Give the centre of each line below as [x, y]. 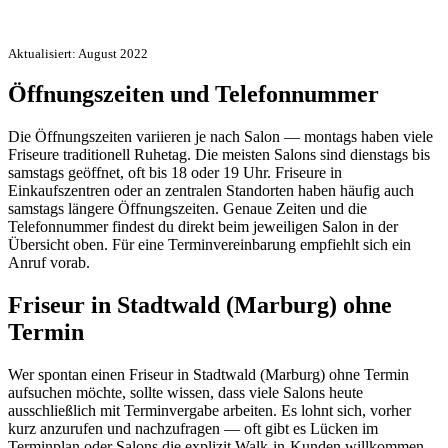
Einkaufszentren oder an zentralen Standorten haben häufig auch [211, 191]
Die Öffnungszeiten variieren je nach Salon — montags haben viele [220, 137]
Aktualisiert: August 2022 [78, 53]
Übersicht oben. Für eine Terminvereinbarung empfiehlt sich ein [209, 245]
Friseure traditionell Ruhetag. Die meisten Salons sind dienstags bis [219, 155]
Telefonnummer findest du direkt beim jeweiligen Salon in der [203, 227]
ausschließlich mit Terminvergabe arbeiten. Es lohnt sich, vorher [209, 411]
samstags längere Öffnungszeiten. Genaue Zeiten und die [187, 209]
